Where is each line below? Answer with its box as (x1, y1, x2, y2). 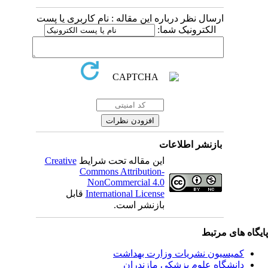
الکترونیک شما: (162, 25, 223, 35)
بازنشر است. (120, 200, 172, 210)
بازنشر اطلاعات (166, 139, 229, 150)
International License (92, 188, 172, 199)
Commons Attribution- (86, 166, 172, 176)
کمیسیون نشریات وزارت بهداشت (120, 248, 251, 258)
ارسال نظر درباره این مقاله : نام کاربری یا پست (43, 13, 231, 23)
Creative (51, 156, 84, 166)
